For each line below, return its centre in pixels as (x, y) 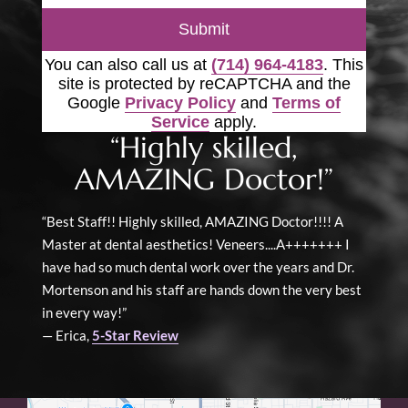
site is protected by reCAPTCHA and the (204, 83)
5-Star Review (135, 335)
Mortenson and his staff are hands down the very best (202, 289)
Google (96, 102)
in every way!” (86, 312)
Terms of (306, 102)
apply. (233, 122)
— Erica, (67, 335)
